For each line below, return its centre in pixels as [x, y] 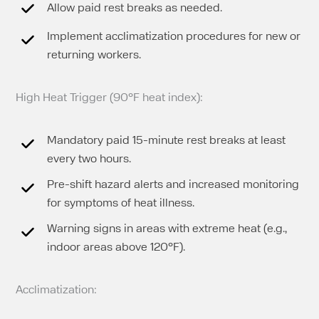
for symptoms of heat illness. [121, 203]
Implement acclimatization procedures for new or [174, 37]
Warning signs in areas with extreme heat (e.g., [167, 229]
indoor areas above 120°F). [116, 247]
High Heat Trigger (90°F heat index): [110, 98]
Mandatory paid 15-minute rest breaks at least [167, 141]
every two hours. [89, 159]
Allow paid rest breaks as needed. [135, 8]
